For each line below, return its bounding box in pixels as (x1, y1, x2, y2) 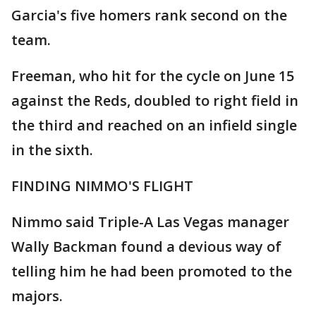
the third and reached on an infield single (11, 116, 297, 135)
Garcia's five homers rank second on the (11, 6, 287, 25)
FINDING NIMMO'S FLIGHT (11, 176, 193, 196)
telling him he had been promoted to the (11, 262, 292, 281)
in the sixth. (11, 140, 93, 160)
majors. (11, 286, 63, 306)
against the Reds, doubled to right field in (11, 91, 298, 111)
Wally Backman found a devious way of (11, 237, 281, 257)
